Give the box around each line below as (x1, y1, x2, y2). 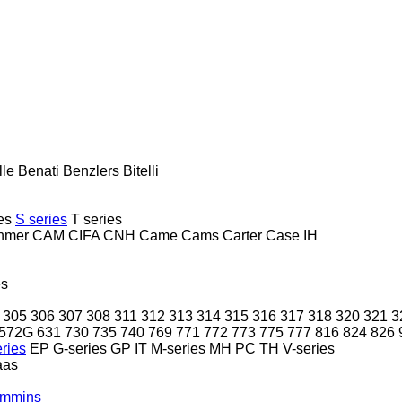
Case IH (266, 227, 318, 243)
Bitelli (123, 162, 159, 179)
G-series (53, 340, 107, 356)
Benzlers (63, 162, 119, 179)
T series (71, 211, 122, 227)
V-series (283, 340, 335, 356)
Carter (223, 227, 262, 243)
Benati (18, 162, 59, 179)
